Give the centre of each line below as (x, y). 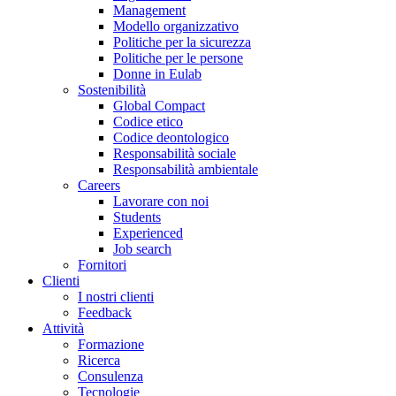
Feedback (105, 312)
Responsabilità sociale (175, 153)
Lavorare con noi (161, 201)
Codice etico (148, 122)
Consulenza (110, 376)
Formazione (111, 344)
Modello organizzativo (176, 26)
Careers (99, 185)
